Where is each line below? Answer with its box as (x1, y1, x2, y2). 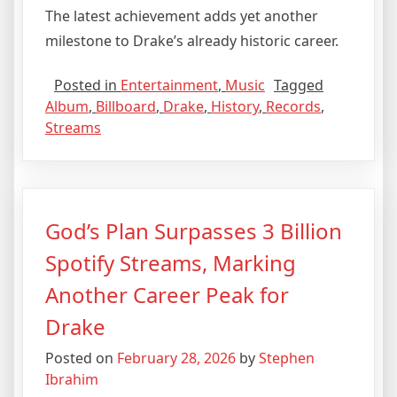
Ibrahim (45, 370, 98, 390)
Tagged (274, 75, 323, 96)
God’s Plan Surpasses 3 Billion (45, 216, 342, 246)
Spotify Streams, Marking (45, 248, 296, 278)
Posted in (54, 75, 121, 96)
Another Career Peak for (45, 280, 289, 310)
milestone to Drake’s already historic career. (45, 31, 339, 51)
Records (266, 97, 321, 117)
